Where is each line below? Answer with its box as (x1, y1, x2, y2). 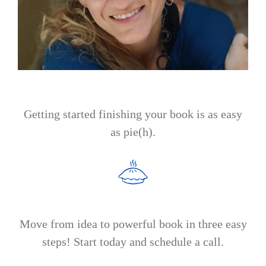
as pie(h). (110, 125, 156, 138)
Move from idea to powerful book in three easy (19, 217, 247, 230)
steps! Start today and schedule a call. (42, 235, 224, 248)
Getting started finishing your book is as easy (24, 107, 242, 121)
